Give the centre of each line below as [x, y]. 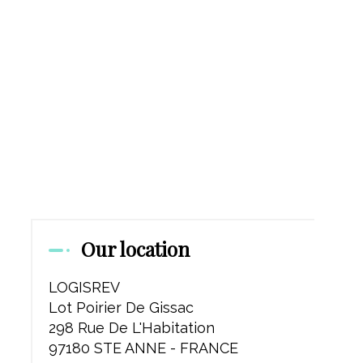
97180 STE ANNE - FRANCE [143, 348]
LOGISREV [84, 287]
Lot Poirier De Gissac [121, 307]
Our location [135, 249]
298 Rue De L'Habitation [132, 328]
